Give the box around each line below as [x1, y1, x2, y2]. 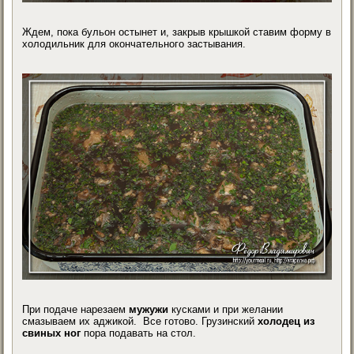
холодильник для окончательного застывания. [22, 38, 247, 51]
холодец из [258, 314, 315, 327]
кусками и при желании [168, 303, 284, 315]
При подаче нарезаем [22, 303, 130, 315]
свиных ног [22, 326, 81, 339]
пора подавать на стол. [81, 326, 197, 339]
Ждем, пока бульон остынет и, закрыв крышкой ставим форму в [22, 26, 332, 39]
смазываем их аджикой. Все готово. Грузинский [22, 314, 258, 327]
